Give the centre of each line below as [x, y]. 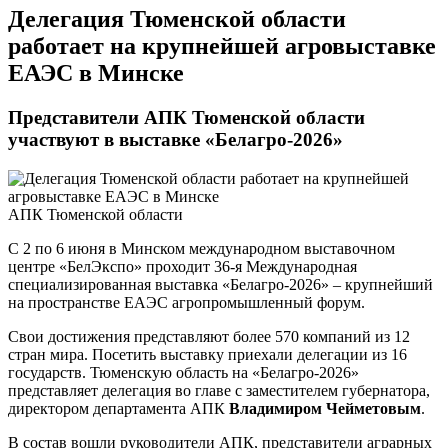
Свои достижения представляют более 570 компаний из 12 [209, 337]
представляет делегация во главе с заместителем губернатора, [219, 391]
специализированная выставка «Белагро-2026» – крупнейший [220, 285]
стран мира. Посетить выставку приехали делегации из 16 [207, 355]
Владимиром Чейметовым [325, 409]
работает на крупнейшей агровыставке [222, 46]
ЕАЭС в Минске [96, 73]
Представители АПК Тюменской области [186, 118]
